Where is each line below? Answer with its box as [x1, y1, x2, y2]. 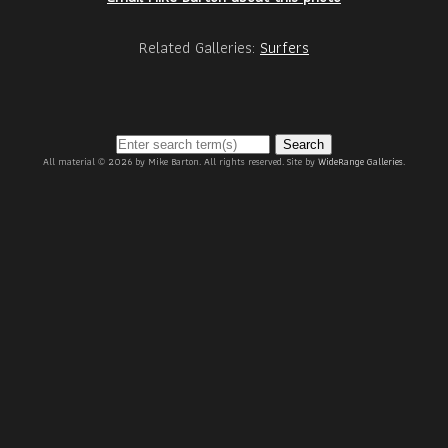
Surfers [260, 35, 309, 60]
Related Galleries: [139, 35, 260, 60]
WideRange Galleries [318, 153, 403, 170]
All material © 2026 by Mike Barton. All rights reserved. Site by [43, 153, 318, 170]
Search [283, 137, 324, 152]
